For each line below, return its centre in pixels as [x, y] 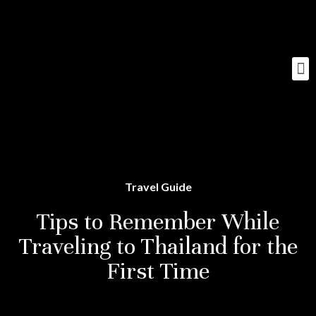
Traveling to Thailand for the [158, 246]
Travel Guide [158, 187]
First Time [158, 271]
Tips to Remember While [158, 221]
